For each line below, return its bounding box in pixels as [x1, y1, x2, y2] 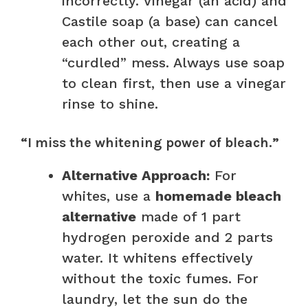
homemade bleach [155, 187, 281, 204]
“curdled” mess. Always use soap [62, 54, 285, 71]
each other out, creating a [62, 33, 240, 50]
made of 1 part [136, 208, 241, 225]
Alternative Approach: [62, 166, 210, 184]
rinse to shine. [62, 95, 158, 112]
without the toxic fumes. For [62, 269, 258, 287]
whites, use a [62, 187, 155, 204]
